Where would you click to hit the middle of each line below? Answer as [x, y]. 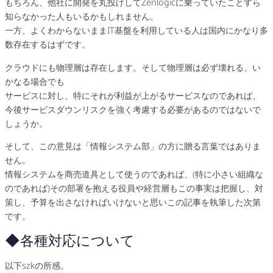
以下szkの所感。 [37, 265]
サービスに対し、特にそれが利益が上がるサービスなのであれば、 [133, 95]
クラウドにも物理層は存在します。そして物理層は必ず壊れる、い [133, 67]
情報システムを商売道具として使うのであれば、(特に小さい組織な [134, 174]
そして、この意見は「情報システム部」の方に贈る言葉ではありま [133, 146]
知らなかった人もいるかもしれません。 [82, 16]
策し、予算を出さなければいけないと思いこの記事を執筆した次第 [133, 202]
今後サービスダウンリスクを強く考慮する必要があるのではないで [133, 109]
